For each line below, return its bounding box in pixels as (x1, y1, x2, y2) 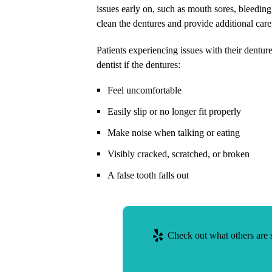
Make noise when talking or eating (107, 127, 240, 138)
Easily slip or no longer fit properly (107, 106, 241, 117)
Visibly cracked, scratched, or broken (107, 148, 250, 160)
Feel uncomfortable (107, 84, 182, 96)
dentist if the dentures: (96, 59, 180, 70)
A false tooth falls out (107, 169, 189, 181)
